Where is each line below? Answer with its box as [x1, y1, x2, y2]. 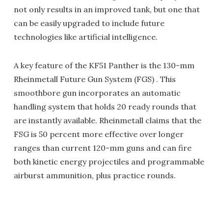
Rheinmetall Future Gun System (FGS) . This [14, 74, 176, 84]
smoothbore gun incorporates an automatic [14, 87, 181, 98]
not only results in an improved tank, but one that [14, 4, 200, 14]
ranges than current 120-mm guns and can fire [14, 142, 192, 153]
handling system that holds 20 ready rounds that [14, 101, 196, 111]
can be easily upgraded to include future [14, 18, 165, 28]
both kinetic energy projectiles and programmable [14, 156, 204, 166]
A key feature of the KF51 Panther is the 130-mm [14, 60, 194, 70]
